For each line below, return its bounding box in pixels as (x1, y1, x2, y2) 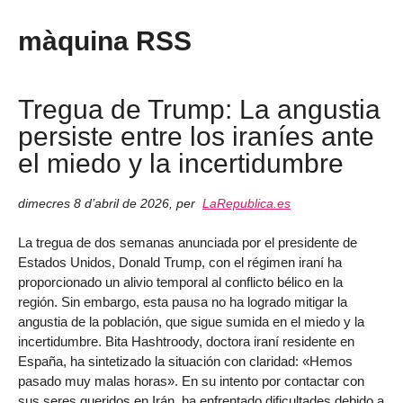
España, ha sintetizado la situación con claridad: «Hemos (18, 354, 353, 370)
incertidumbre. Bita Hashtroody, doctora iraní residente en (18, 334, 354, 350)
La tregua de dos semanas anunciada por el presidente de (18, 235, 357, 251)
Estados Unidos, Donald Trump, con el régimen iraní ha (18, 255, 342, 271)
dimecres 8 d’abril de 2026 (18, 196, 169, 210)
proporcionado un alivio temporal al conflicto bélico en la (18, 274, 343, 291)
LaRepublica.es (202, 196, 291, 210)
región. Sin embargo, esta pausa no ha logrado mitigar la (18, 294, 347, 310)
